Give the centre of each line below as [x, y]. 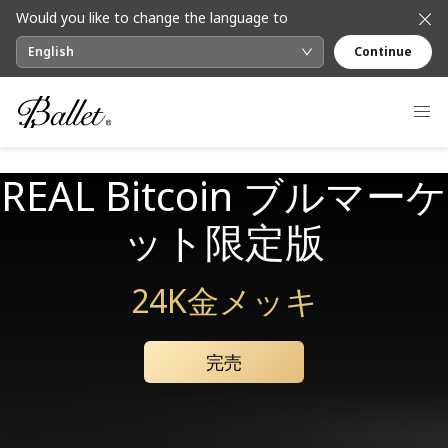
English [51, 51]
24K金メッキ [224, 300]
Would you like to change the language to [152, 17]
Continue [383, 51]
